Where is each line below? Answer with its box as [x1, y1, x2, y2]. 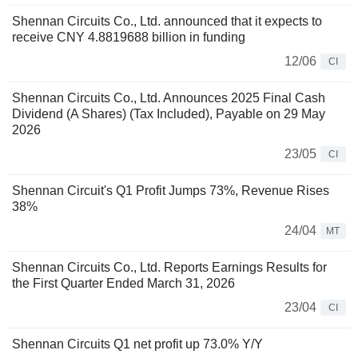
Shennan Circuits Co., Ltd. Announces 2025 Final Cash [12, 90, 325, 105]
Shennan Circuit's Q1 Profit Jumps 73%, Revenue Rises [12, 183, 329, 197]
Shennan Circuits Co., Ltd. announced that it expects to [12, 14, 322, 28]
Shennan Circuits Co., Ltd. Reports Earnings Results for [12, 260, 327, 274]
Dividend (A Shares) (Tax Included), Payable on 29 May [12, 106, 325, 121]
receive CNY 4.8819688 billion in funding [12, 30, 245, 44]
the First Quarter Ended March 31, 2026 [12, 276, 235, 290]
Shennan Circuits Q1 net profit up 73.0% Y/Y [12, 336, 263, 351]
